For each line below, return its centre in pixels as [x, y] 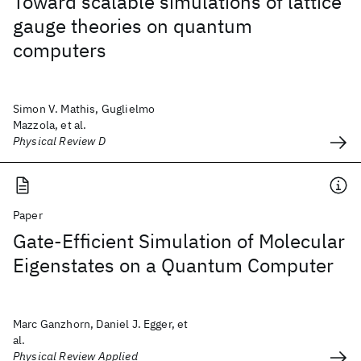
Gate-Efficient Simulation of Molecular [179, 241]
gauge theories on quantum [133, 26]
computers [60, 50]
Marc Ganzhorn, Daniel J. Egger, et [101, 324]
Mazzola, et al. [50, 125]
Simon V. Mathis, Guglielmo [84, 109]
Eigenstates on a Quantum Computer [173, 265]
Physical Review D [59, 141]
